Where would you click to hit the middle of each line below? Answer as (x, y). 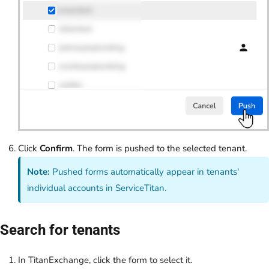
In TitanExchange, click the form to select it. (105, 260)
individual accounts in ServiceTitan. (97, 188)
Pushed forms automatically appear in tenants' (145, 171)
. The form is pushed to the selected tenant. (169, 149)
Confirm (56, 149)
